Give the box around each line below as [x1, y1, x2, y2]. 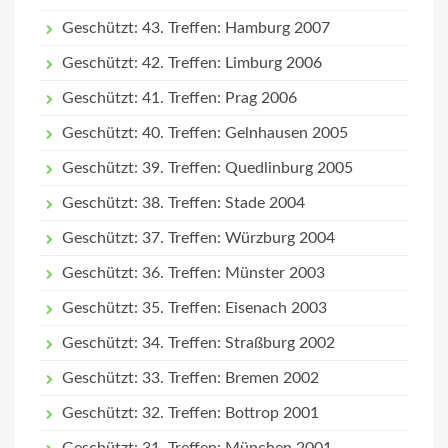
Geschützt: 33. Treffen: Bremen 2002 [62, 370, 319, 386]
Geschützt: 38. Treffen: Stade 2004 [62, 195, 305, 211]
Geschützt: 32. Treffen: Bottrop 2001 [62, 405, 319, 421]
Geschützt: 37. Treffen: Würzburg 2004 [62, 230, 335, 246]
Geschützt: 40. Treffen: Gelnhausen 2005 [62, 125, 348, 141]
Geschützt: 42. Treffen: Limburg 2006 [62, 55, 322, 71]
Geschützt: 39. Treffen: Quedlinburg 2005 [62, 160, 353, 176]
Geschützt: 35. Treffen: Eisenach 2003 [62, 300, 327, 316]
